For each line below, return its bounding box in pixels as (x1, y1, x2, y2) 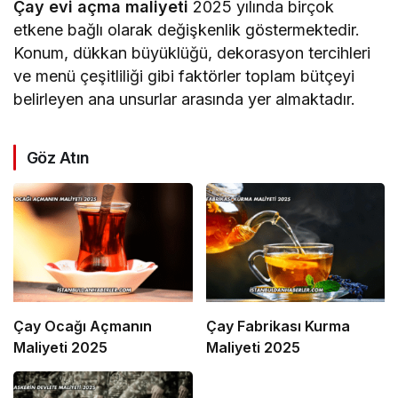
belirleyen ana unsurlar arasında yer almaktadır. (13, 89, 356, 108)
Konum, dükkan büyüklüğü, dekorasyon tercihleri (13, 43, 371, 62)
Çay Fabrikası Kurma (205, 316, 350, 335)
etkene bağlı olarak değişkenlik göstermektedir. (13, 20, 361, 39)
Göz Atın (27, 147, 90, 167)
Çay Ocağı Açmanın (13, 316, 152, 335)
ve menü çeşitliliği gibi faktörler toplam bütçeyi (13, 66, 355, 85)
